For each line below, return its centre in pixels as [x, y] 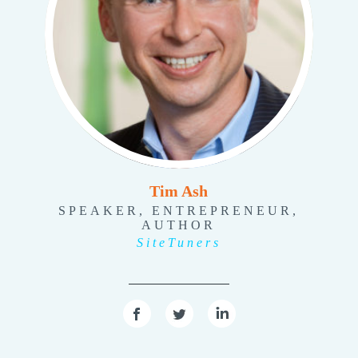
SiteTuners [179, 243]
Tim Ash [179, 191]
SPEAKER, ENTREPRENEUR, [179, 211]
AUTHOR [179, 225]
